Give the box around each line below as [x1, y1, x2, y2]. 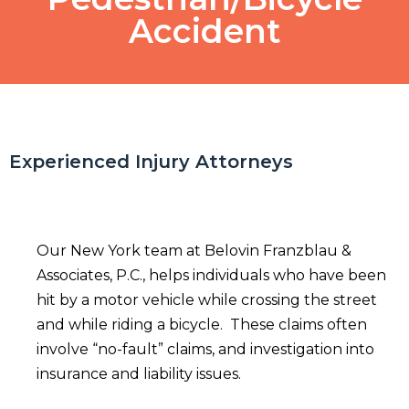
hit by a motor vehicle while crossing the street [37, 291, 377, 309]
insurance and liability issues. [37, 365, 248, 383]
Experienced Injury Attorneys [9, 151, 293, 173]
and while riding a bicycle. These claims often [37, 316, 367, 333]
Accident [128, 11, 281, 51]
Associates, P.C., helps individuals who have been [37, 267, 386, 284]
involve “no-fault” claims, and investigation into [37, 341, 374, 358]
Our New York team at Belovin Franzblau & [37, 242, 351, 259]
